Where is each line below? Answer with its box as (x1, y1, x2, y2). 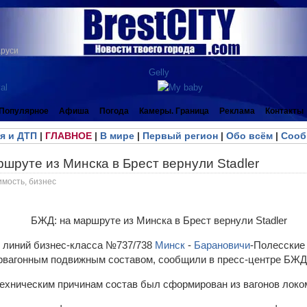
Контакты (265, 106, 304, 116)
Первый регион (142, 130, 218, 141)
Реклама (219, 106, 255, 116)
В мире (99, 130, 134, 141)
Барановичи (194, 239, 250, 251)
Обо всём (225, 130, 273, 141)
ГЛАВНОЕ (45, 130, 92, 141)
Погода (99, 106, 129, 116)
